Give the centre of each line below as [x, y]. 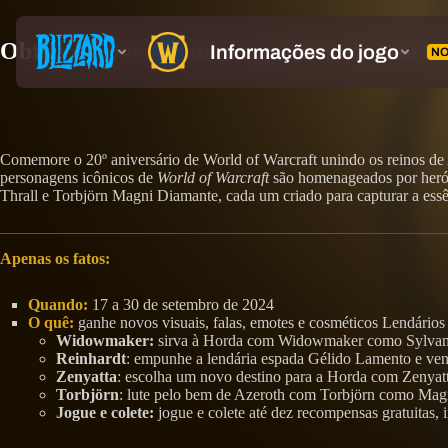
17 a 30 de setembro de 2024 [183, 304]
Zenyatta [86, 376]
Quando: [60, 304]
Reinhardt [91, 358]
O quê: [51, 322]
